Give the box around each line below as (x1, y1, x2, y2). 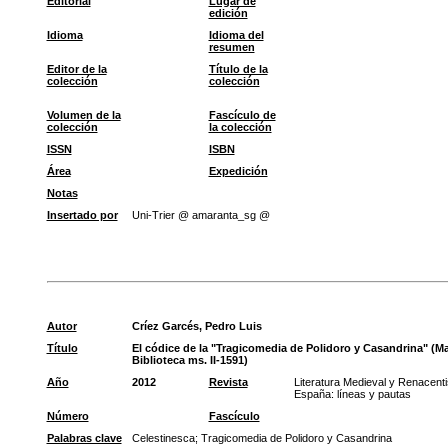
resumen (208, 41, 255, 53)
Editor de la (46, 63, 107, 75)
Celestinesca (131, 432, 195, 444)
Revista (208, 376, 248, 388)
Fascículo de (208, 109, 276, 121)
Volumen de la (46, 109, 121, 121)
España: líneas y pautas (293, 388, 411, 400)
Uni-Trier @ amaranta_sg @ (131, 209, 270, 221)
